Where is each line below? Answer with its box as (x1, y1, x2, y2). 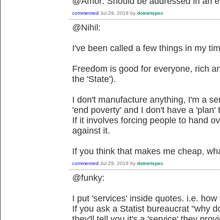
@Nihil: (72, 22, 101, 32)
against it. (72, 125, 110, 136)
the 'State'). (72, 74, 116, 84)
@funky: (72, 172, 105, 183)
